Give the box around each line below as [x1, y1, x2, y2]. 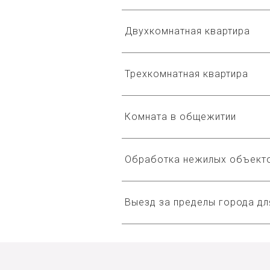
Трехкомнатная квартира [125, 68, 248, 80]
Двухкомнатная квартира [125, 25, 250, 37]
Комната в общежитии [125, 111, 236, 122]
